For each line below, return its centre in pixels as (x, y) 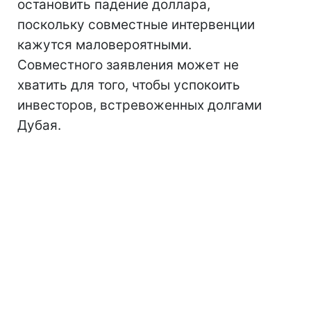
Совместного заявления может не (128, 65)
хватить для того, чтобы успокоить (129, 85)
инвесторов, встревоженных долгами (140, 105)
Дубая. (39, 125)
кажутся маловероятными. (104, 45)
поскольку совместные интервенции (136, 25)
